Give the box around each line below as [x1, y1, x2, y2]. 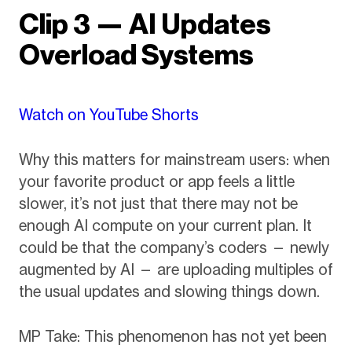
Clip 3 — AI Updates [18, 7, 271, 42]
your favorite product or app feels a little [18, 171, 295, 191]
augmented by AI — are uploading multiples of [18, 259, 333, 279]
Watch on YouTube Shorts [18, 105, 199, 125]
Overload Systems [18, 38, 254, 72]
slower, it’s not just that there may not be [18, 193, 298, 213]
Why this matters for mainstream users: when [18, 149, 330, 169]
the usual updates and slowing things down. [18, 281, 320, 301]
